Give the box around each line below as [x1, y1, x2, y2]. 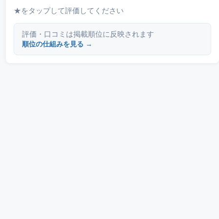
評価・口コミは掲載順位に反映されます [22, 29, 154, 38]
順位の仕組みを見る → [22, 40, 92, 48]
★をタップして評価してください [14, 6, 124, 15]
